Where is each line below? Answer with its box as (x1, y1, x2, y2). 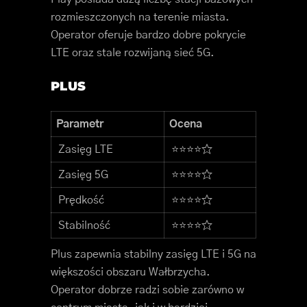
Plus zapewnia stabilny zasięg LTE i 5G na (51, 249, 256, 260)
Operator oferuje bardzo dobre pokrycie (51, 29, 246, 41)
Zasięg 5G (58, 169, 108, 181)
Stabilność (58, 220, 110, 232)
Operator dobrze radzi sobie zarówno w (51, 284, 244, 296)
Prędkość (58, 195, 104, 206)
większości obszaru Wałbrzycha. (51, 267, 210, 278)
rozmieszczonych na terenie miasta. (51, 12, 230, 23)
